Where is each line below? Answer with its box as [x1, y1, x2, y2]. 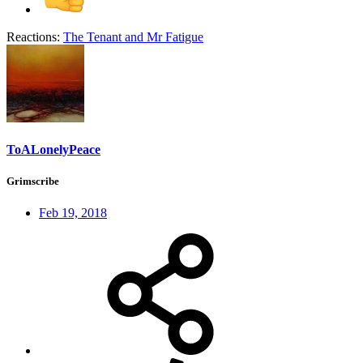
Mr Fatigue [147, 29, 203, 44]
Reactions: [6, 29, 60, 44]
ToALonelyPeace [6, 142, 100, 156]
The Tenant [63, 29, 122, 44]
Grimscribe [6, 174, 59, 187]
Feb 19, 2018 [39, 206, 107, 220]
